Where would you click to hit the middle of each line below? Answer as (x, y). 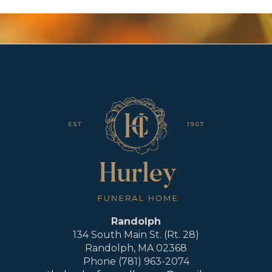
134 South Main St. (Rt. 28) (136, 235)
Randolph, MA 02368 (136, 248)
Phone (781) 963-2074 (136, 261)
